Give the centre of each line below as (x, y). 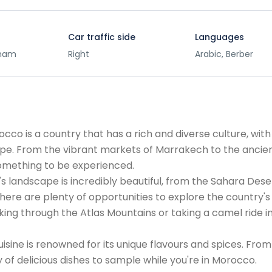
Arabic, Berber (224, 54)
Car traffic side (101, 37)
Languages (219, 37)
